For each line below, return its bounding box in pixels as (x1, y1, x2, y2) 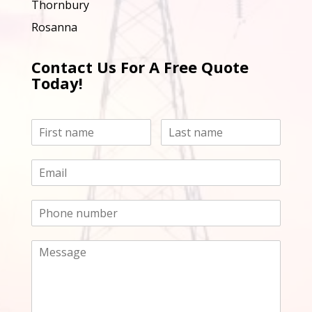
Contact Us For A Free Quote (31, 56, 249, 78)
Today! (31, 72, 83, 94)
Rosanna (31, 19, 77, 36)
